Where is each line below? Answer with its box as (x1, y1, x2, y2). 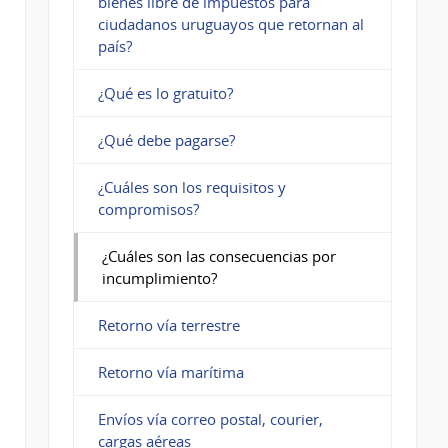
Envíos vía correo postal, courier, (97, 408, 323, 429)
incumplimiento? (101, 267, 217, 288)
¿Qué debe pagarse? (97, 129, 235, 150)
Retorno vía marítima (97, 361, 244, 382)
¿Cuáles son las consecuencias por (101, 245, 336, 266)
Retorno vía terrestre (97, 314, 240, 335)
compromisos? (97, 198, 199, 219)
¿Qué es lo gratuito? (97, 82, 233, 103)
